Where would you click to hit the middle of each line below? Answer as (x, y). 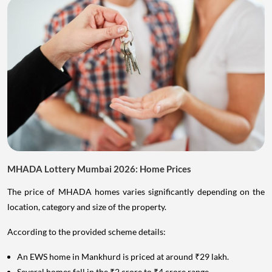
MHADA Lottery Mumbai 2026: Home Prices (99, 169)
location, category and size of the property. (87, 207)
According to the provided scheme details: (87, 232)
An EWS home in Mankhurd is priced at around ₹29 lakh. (123, 257)
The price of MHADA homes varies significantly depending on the (136, 192)
